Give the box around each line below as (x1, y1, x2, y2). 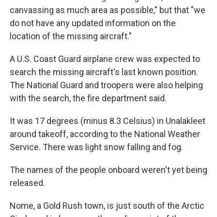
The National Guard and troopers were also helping (10, 80, 203, 90)
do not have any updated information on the (10, 18, 176, 28)
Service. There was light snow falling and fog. (10, 142, 183, 152)
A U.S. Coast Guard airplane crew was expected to (10, 54, 200, 64)
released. (10, 178, 45, 188)
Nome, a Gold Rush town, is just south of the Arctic (10, 201, 204, 211)
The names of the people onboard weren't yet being (10, 165, 207, 175)
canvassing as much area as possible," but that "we (10, 5, 205, 15)
